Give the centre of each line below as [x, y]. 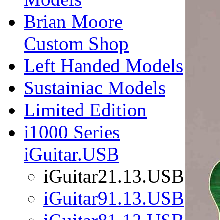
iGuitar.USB [71, 154]
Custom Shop [76, 43]
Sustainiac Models [95, 88]
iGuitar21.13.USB [114, 176]
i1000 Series [72, 132]
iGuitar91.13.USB [114, 198]
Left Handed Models [103, 66]
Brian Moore [73, 21]
